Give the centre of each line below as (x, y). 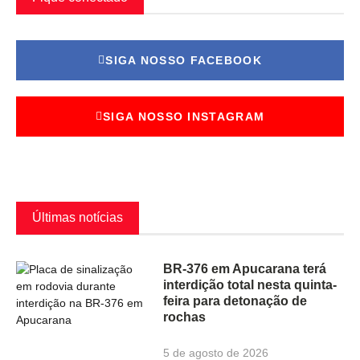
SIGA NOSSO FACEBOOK (184, 60)
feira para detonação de (235, 301)
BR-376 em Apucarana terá (245, 268)
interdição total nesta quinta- (250, 284)
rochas (185, 317)
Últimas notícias (78, 217)
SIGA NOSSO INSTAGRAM (184, 117)
